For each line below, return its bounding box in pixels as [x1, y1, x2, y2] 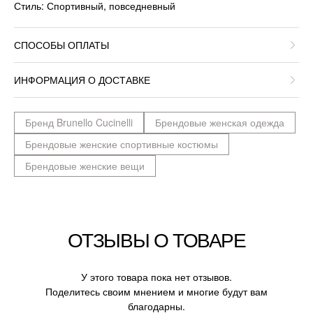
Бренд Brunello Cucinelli [25, 115, 133, 129]
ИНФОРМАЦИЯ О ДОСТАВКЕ [14, 72, 150, 87]
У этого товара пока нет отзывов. [81, 269, 232, 284]
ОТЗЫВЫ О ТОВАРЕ [67, 224, 246, 253]
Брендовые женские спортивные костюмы [25, 136, 218, 151]
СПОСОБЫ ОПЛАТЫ [14, 37, 109, 52]
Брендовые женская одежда [155, 115, 284, 129]
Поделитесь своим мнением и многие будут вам [45, 284, 268, 298]
